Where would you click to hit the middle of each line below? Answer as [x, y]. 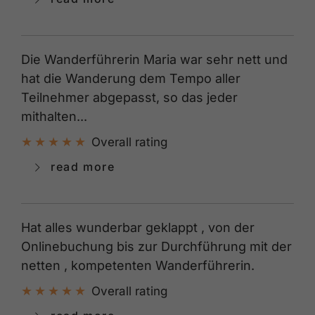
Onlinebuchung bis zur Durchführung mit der [156, 246]
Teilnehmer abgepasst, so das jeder [129, 97]
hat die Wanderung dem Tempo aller [131, 78]
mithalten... [54, 116]
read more [81, 166]
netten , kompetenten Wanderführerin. [138, 265]
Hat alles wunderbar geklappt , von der [138, 227]
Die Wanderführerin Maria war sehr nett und [154, 59]
